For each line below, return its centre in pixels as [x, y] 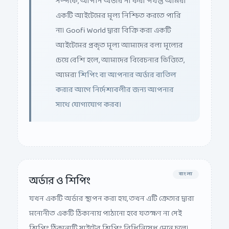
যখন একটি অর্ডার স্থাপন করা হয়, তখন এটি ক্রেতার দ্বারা [112, 191]
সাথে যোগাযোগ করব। [88, 97]
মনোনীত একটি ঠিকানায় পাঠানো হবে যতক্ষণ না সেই [106, 206]
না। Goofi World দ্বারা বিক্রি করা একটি [113, 23]
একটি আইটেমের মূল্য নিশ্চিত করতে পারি [118, 8]
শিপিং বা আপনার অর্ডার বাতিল [127, 67]
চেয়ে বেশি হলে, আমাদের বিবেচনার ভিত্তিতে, [120, 53]
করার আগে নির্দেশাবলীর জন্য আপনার [115, 82]
